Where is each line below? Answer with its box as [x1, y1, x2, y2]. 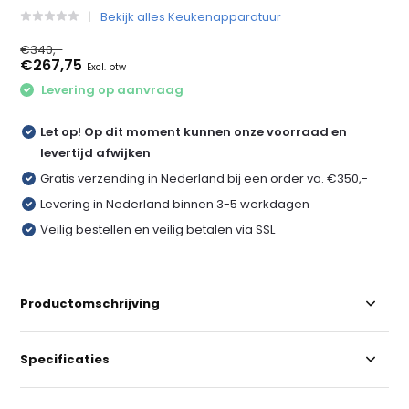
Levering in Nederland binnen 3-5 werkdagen [40, 194, 310, 213]
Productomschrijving [20, 294, 161, 312]
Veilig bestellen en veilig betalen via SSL [40, 220, 276, 238]
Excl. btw [87, 60, 127, 74]
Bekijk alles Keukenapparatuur [100, 8, 282, 26]
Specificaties [20, 350, 110, 368]
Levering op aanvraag [38, 81, 184, 99]
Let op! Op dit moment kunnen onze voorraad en [40, 122, 348, 141]
